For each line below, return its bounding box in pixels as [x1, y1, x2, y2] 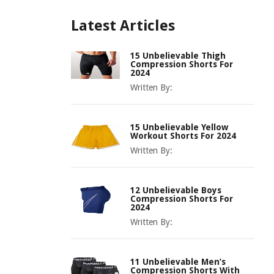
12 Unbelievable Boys [130, 185, 221, 195]
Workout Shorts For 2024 [130, 131, 236, 141]
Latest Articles [71, 17, 175, 34]
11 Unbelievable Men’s [130, 257, 226, 267]
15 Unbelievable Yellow [130, 122, 228, 132]
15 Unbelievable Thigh [130, 51, 226, 61]
